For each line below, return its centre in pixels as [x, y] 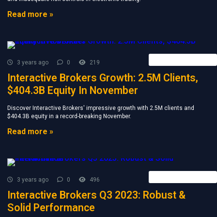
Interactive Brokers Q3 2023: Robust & [96, 195]
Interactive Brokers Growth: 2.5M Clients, [103, 78]
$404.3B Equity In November [73, 90]
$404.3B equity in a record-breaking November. [69, 116]
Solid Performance [51, 208]
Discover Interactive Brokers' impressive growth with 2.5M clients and [101, 108]
